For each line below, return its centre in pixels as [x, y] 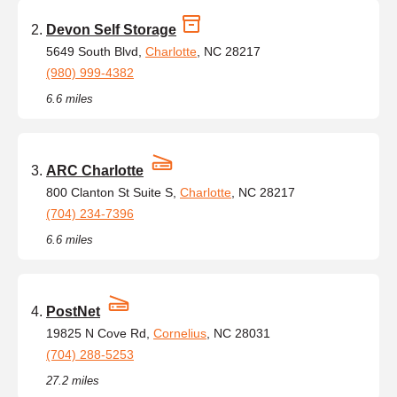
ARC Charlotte [95, 170]
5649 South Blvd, [96, 51]
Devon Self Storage [111, 29]
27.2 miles [73, 380]
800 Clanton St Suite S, [113, 192]
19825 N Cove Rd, [100, 333]
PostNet [73, 311]
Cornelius [180, 333]
